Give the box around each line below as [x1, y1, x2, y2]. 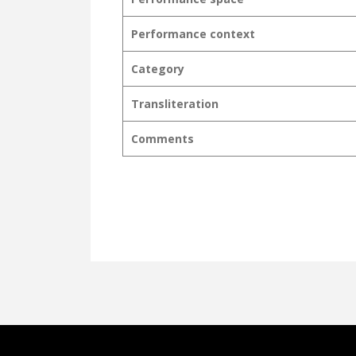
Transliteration [131, 96, 219, 111]
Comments [131, 131, 194, 146]
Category [131, 61, 184, 76]
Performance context [131, 26, 255, 41]
